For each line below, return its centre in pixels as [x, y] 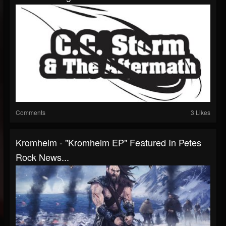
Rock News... [42, 157]
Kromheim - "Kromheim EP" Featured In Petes [108, 142]
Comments [31, 112]
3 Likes [201, 112]
